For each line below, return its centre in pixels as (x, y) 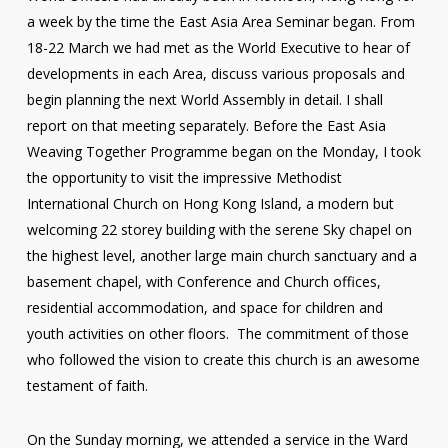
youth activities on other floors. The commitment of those (217, 333)
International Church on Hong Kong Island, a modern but (210, 203)
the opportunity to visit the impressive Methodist (184, 177)
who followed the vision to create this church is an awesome (223, 359)
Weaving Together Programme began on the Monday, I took (223, 151)
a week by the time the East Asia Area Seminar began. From (220, 21)
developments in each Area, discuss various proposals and (215, 73)
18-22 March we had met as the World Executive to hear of (218, 47)
